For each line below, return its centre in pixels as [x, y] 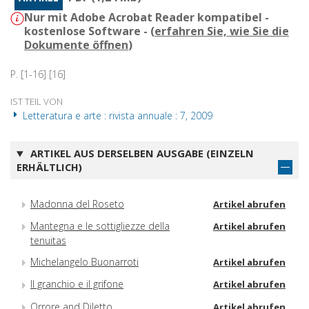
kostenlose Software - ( [89, 31]
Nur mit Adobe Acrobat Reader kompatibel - [147, 18]
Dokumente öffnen [76, 45]
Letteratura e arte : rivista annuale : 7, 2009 [116, 116]
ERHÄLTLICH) [49, 167]
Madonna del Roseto [77, 203]
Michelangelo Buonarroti [84, 262]
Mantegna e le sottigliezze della [100, 226]
